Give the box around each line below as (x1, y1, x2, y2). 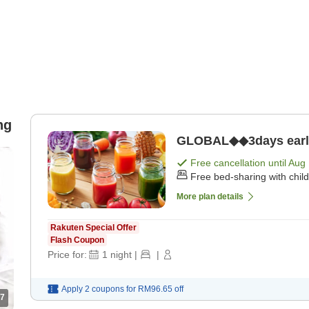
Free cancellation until (190, 157, 288, 169)
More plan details (177, 192, 243, 202)
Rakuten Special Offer (50, 223, 137, 233)
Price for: (48, 249, 87, 261)
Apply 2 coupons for (61, 284, 136, 295)
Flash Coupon (50, 235, 104, 246)
